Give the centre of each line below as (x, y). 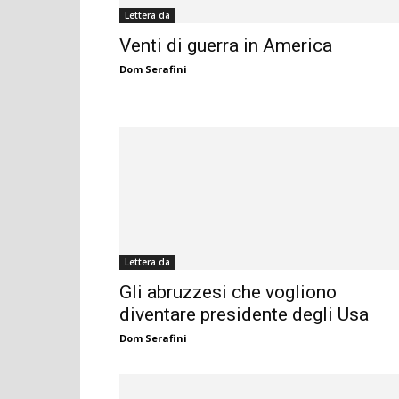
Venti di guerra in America (226, 46)
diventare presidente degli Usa (244, 315)
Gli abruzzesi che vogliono (228, 293)
